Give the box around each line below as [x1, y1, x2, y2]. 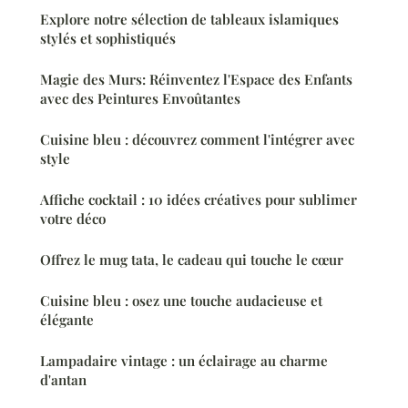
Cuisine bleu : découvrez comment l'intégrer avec [40, 130, 354, 149]
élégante [40, 311, 94, 330]
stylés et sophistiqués [40, 29, 176, 48]
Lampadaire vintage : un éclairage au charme [40, 352, 328, 371]
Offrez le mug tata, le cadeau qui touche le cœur [40, 250, 343, 270]
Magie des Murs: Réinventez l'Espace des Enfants [40, 70, 352, 89]
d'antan [40, 371, 87, 390]
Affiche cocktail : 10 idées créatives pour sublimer [40, 190, 357, 209]
